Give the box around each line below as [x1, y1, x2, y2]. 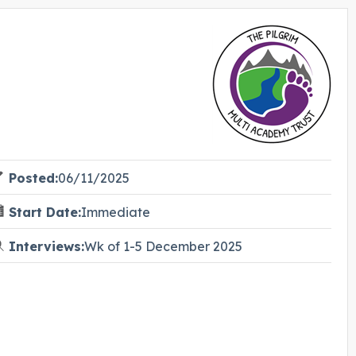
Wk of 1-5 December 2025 [83, 238, 242, 255]
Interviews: [8, 238, 84, 255]
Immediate [80, 204, 150, 221]
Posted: [8, 170, 58, 187]
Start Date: [8, 204, 81, 221]
